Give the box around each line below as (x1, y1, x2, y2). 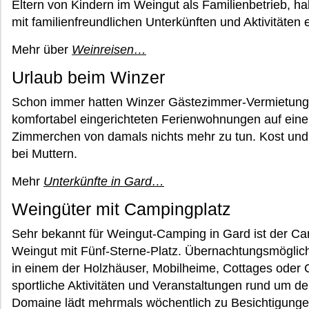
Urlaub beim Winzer (12, 68, 165, 87)
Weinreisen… (72, 43, 146, 57)
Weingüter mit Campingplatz (12, 200, 231, 219)
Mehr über (12, 43, 72, 57)
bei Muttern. (12, 147, 77, 161)
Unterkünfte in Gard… (43, 175, 164, 188)
